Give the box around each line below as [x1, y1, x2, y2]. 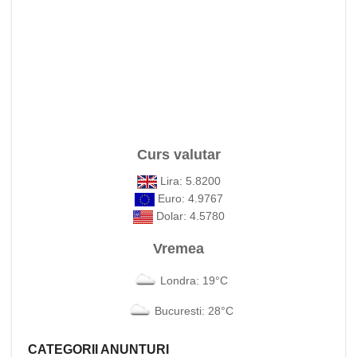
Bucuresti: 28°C [154, 304, 233, 317]
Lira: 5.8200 [156, 175, 221, 187]
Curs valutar [136, 147, 221, 163]
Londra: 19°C [159, 273, 228, 287]
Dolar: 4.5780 [152, 210, 225, 222]
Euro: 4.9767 [154, 192, 223, 205]
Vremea [153, 241, 204, 257]
